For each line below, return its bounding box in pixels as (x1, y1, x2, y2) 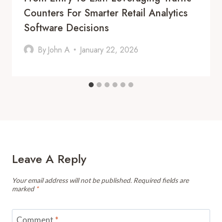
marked (12, 184, 36, 193)
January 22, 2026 (80, 44, 139, 55)
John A (48, 44, 70, 55)
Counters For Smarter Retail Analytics (24, 5, 188, 20)
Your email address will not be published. (12, 176, 132, 184)
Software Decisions (24, 20, 109, 35)
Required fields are (133, 176, 189, 184)
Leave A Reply (12, 150, 86, 167)
